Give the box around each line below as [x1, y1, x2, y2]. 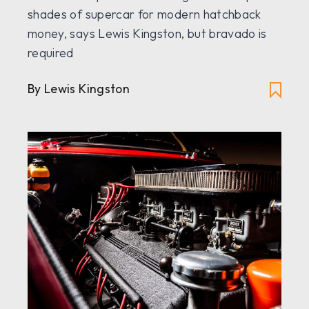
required [28, 45, 74, 61]
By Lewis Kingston [28, 81, 130, 97]
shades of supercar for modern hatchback [28, 6, 261, 23]
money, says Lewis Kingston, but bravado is [28, 26, 267, 42]
